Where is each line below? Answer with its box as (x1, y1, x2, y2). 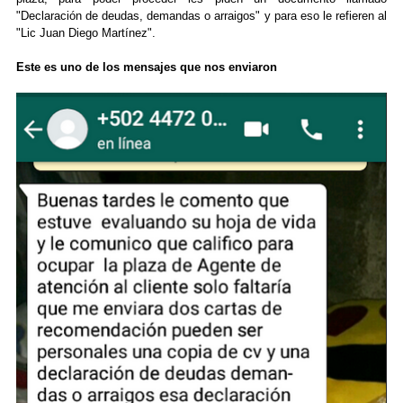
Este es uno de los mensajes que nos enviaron (15, 60, 277, 75)
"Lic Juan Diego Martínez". (15, 26, 159, 40)
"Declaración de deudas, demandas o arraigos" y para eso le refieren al (15, 9, 388, 23)
